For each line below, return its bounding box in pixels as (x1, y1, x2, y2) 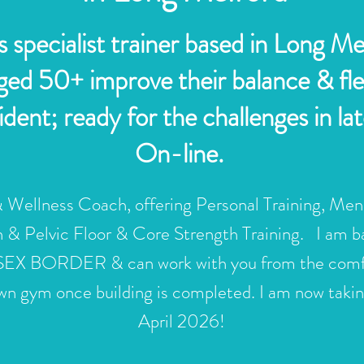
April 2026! (138, 308, 225, 335)
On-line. (135, 134, 229, 173)
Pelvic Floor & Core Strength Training (24, 220, 300, 247)
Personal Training (196, 191, 321, 218)
